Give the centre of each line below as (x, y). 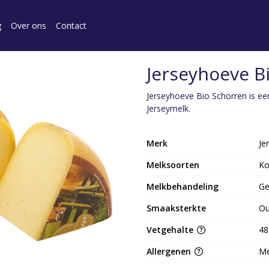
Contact (71, 26)
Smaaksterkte (176, 208)
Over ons (28, 26)
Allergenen (170, 251)
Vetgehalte (171, 230)
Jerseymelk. (168, 108)
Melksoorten (173, 165)
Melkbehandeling (183, 186)
